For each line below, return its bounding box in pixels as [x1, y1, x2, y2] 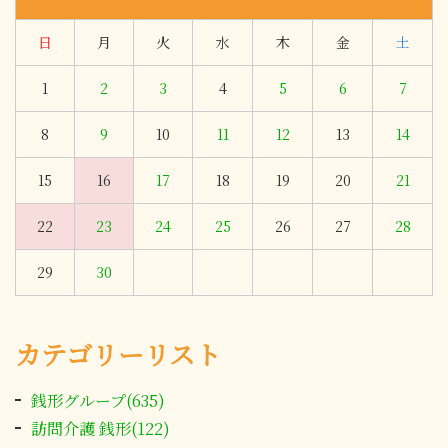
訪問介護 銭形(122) [31, 417, 170, 441]
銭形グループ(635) [31, 389, 165, 413]
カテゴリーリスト [15, 335, 221, 373]
